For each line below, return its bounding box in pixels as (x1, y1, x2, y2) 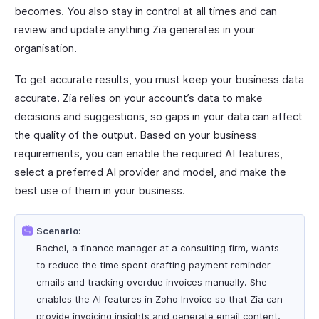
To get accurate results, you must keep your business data (14, 73, 304, 86)
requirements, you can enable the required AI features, (14, 147, 283, 160)
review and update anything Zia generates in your (14, 23, 255, 36)
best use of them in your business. (14, 184, 185, 197)
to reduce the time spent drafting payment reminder (36, 259, 271, 271)
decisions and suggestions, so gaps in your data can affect (14, 110, 303, 123)
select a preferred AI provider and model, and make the (14, 165, 286, 179)
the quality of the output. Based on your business (14, 128, 257, 142)
